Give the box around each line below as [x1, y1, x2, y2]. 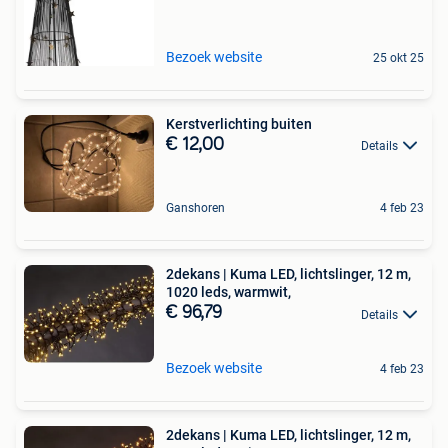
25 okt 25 [373, 50, 424, 65]
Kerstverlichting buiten [166, 115, 312, 132]
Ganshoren [166, 201, 225, 216]
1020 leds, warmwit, [166, 284, 291, 301]
